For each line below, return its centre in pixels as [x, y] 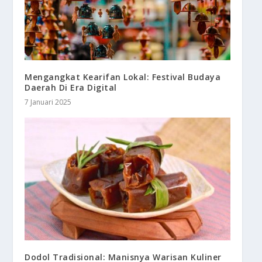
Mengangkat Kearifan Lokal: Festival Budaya [123, 77]
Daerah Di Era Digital [71, 87]
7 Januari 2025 [48, 102]
